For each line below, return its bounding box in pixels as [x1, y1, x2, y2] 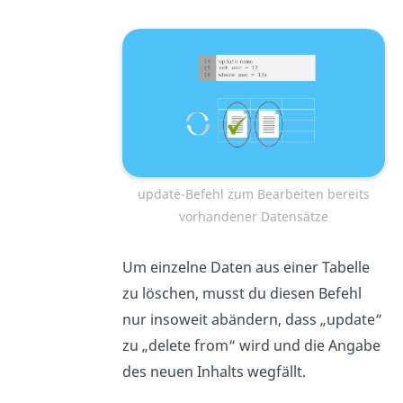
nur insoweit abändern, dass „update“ [121, 309, 382, 329]
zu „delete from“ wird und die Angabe [121, 335, 381, 355]
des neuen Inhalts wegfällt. [121, 361, 306, 381]
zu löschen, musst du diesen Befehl [121, 282, 362, 303]
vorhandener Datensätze [178, 207, 328, 225]
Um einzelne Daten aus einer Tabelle [121, 256, 370, 277]
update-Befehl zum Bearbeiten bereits [137, 184, 370, 202]
